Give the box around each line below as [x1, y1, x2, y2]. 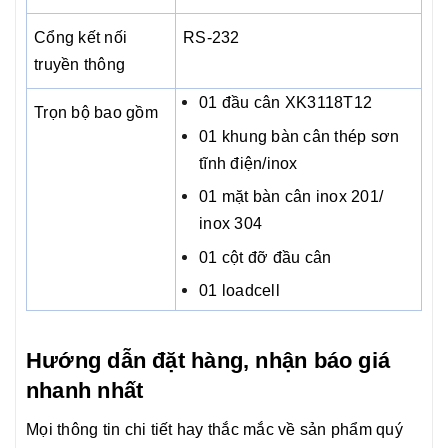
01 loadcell [199, 282, 280, 300]
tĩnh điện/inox [199, 154, 298, 172]
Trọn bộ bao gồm [34, 104, 158, 122]
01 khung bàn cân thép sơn [199, 127, 400, 145]
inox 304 [199, 215, 263, 233]
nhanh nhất [26, 378, 150, 404]
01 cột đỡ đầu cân [199, 248, 336, 266]
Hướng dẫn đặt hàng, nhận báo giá [26, 348, 391, 374]
